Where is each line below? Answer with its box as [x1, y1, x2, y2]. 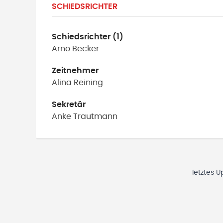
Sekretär [52, 101, 86, 109]
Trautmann [73, 112, 117, 120]
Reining [74, 79, 103, 87]
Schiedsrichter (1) [52, 33, 123, 41]
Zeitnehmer [52, 67, 99, 75]
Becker [72, 45, 99, 53]
